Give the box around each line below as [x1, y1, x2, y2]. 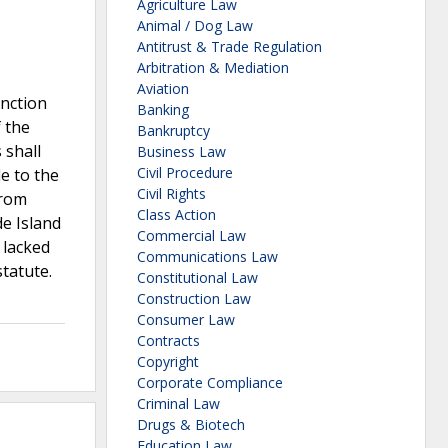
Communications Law [137, 247, 278, 267]
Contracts [137, 331, 200, 351]
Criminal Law [137, 394, 220, 414]
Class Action [137, 205, 216, 225]
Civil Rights [137, 184, 206, 204]
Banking [137, 100, 189, 120]
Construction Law [137, 289, 251, 309]
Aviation [137, 79, 189, 99]
